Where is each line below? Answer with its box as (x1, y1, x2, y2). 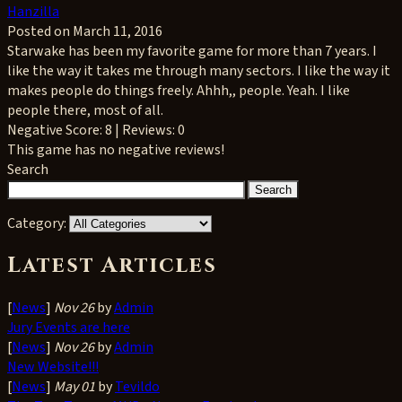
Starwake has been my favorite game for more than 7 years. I (7, 41, 377, 61)
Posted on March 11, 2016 (7, 22, 162, 41)
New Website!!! (7, 356, 99, 377)
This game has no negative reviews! (7, 140, 224, 160)
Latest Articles (7, 250, 217, 280)
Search (7, 160, 48, 179)
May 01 (54, 376, 95, 397)
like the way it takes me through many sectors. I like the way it (7, 61, 390, 81)
